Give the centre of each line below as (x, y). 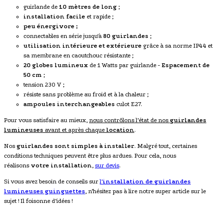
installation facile (54, 17)
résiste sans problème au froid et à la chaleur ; (86, 95)
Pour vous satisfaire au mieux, (46, 120)
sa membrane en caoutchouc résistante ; (78, 56)
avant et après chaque (75, 130)
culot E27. (128, 104)
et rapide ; (99, 17)
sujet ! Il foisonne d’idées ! (38, 201)
